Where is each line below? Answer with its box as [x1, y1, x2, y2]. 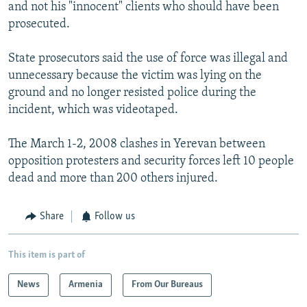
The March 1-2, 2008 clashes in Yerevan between [8, 138, 265, 151]
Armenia [69, 279, 103, 290]
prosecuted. [8, 18, 70, 32]
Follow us [95, 211, 135, 223]
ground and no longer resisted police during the [8, 86, 256, 100]
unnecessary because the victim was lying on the [8, 69, 262, 83]
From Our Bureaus [132, 279, 203, 290]
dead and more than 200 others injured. [8, 172, 218, 186]
